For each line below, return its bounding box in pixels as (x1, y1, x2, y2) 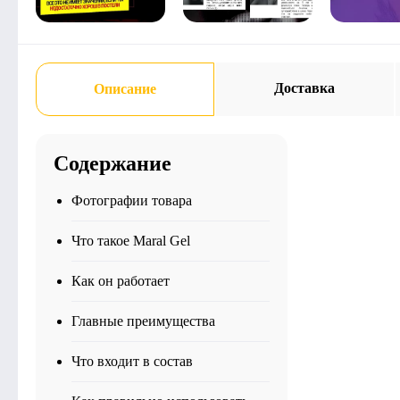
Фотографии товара (71, 193, 192, 208)
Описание (93, 81, 156, 96)
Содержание (54, 152, 171, 175)
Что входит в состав (71, 354, 193, 369)
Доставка (274, 80, 336, 96)
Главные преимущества (71, 313, 215, 329)
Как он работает (71, 273, 170, 288)
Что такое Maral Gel (71, 233, 190, 248)
